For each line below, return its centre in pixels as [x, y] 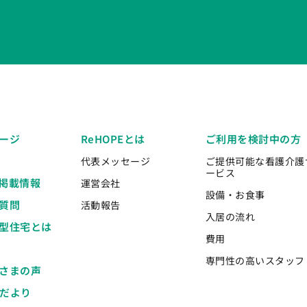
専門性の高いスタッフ [255, 261]
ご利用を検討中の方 [253, 139]
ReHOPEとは [113, 139]
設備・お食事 [235, 195]
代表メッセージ [115, 161]
